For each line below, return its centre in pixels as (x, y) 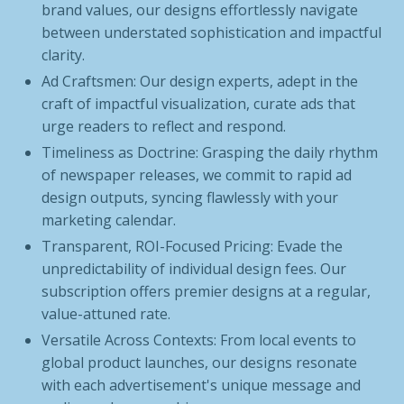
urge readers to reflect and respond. (164, 126)
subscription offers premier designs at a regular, (207, 291)
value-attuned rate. (106, 314)
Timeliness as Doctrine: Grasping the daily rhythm (210, 152)
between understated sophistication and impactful (212, 32)
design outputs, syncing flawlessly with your (190, 197)
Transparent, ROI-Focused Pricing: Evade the (193, 246)
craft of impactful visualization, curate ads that (199, 104)
